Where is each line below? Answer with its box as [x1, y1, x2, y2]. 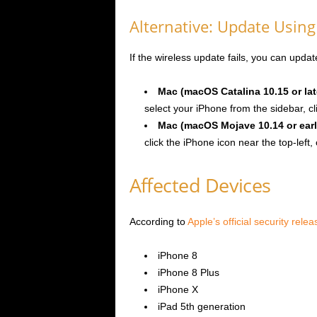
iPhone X [157, 284, 198, 296]
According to [129, 216, 188, 228]
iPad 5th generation [157, 301, 246, 313]
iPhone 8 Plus [157, 267, 219, 279]
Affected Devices [129, 172, 271, 199]
